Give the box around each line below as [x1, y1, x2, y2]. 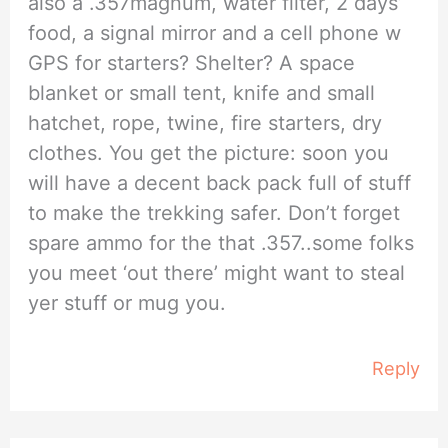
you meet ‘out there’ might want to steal [28, 261, 406, 286]
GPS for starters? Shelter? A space [28, 51, 356, 76]
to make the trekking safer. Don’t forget [28, 201, 401, 226]
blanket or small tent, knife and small [28, 81, 376, 106]
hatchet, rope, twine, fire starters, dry [28, 111, 383, 136]
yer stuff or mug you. [28, 291, 227, 316]
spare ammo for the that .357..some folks [28, 231, 415, 256]
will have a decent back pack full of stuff [28, 171, 412, 196]
